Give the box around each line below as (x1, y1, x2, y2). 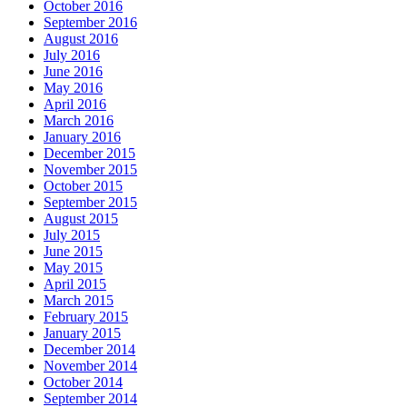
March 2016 (44, 113, 114, 129)
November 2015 (44, 162, 137, 178)
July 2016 (44, 47, 100, 64)
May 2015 (44, 260, 103, 276)
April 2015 (44, 276, 106, 293)
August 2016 (44, 31, 118, 47)
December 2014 (44, 342, 135, 358)
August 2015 (44, 211, 118, 227)
